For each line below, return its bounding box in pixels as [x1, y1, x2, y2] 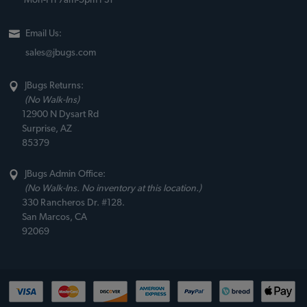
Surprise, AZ [22, 124, 72, 134]
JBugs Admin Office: [25, 169, 106, 180]
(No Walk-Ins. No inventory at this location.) [25, 184, 201, 194]
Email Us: [25, 29, 62, 39]
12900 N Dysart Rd [22, 110, 99, 120]
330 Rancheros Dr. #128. [22, 198, 125, 208]
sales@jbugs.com [25, 48, 96, 58]
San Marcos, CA [22, 212, 87, 223]
